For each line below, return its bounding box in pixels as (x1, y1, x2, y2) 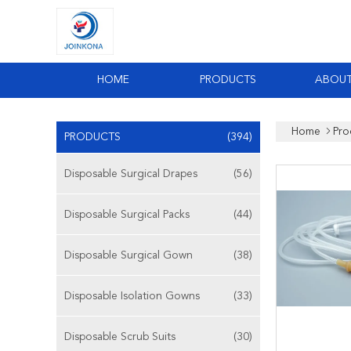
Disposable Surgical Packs (64, 209, 190, 220)
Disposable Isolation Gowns (64, 291, 200, 302)
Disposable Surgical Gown (64, 250, 193, 261)
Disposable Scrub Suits (64, 331, 175, 342)
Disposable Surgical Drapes (64, 168, 197, 179)
